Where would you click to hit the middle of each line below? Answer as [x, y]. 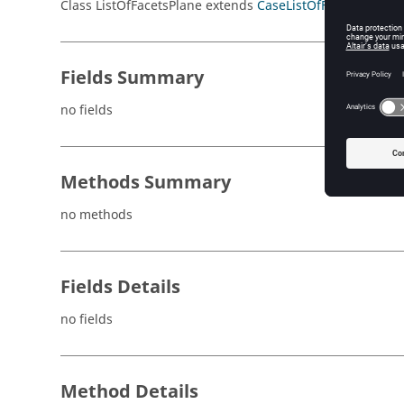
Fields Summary [132, 78]
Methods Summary [146, 183]
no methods [96, 215]
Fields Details [120, 287]
